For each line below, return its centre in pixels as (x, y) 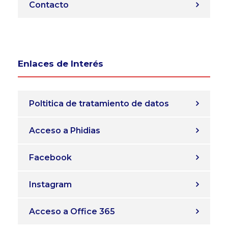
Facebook (50, 158)
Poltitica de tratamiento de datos (99, 104)
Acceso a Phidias (65, 131)
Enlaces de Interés (61, 64)
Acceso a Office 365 (72, 212)
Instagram (50, 185)
